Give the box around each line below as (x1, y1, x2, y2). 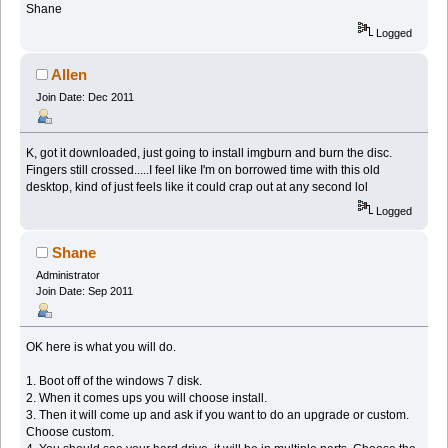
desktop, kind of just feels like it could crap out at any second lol (26, 180, 369, 194)
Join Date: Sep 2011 (35, 285, 133, 298)
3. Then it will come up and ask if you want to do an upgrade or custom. (26, 408, 410, 423)
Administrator (35, 269, 100, 282)
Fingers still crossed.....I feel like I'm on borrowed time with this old (26, 163, 381, 177)
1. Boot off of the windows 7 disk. (26, 374, 203, 389)
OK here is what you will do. (26, 340, 177, 355)
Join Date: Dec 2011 (35, 90, 134, 103)
